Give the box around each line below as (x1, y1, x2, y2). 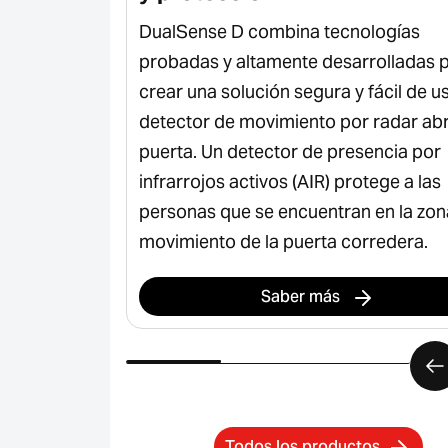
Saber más (261, 286, 345, 308)
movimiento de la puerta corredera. (139, 230, 428, 254)
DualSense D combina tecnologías (139, 20, 420, 44)
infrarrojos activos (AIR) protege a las (139, 170, 441, 194)
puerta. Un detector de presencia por (139, 140, 441, 164)
